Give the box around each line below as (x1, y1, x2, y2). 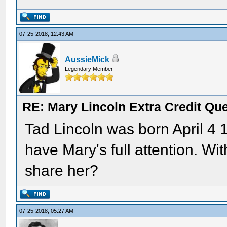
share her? (25, 162, 99, 179)
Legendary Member (65, 66, 113, 72)
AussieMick (65, 55, 110, 64)
